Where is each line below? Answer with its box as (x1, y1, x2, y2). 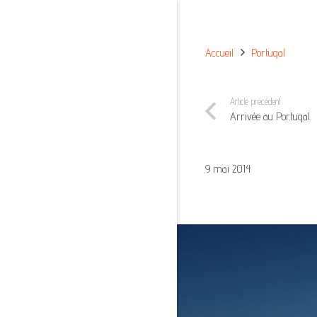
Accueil (205, 46, 234, 59)
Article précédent (230, 96, 282, 107)
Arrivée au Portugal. (230, 110, 312, 123)
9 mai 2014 (205, 162, 251, 175)
